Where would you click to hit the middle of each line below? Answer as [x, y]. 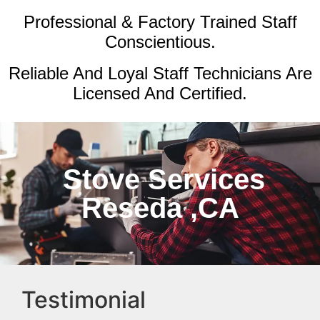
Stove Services [160, 180]
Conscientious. [160, 42]
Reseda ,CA [160, 208]
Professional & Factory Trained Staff [160, 22]
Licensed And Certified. [160, 94]
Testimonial [84, 300]
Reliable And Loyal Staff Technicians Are [160, 74]
